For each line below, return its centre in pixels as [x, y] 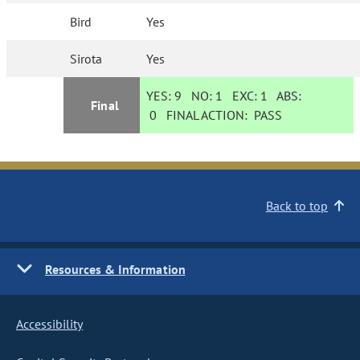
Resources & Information [115, 269]
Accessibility [50, 324]
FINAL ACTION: [206, 115]
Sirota [86, 59]
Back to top [297, 206]
